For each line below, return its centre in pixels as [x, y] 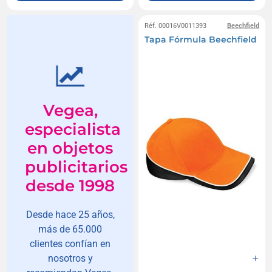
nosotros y [70, 258]
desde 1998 [70, 185]
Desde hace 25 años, [70, 214]
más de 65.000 [70, 229]
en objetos [70, 148]
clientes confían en [70, 243]
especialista [73, 129]
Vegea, [70, 110]
